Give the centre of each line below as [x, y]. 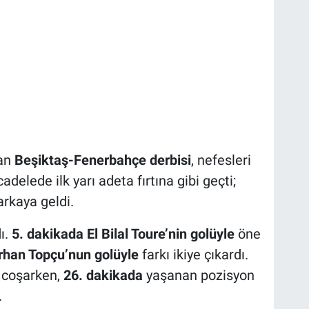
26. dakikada [103, 276]
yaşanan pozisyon [198, 276]
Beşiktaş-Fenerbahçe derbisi [102, 160]
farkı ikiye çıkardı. [193, 255]
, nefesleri [221, 160]
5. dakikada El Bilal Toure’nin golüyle [123, 234]
